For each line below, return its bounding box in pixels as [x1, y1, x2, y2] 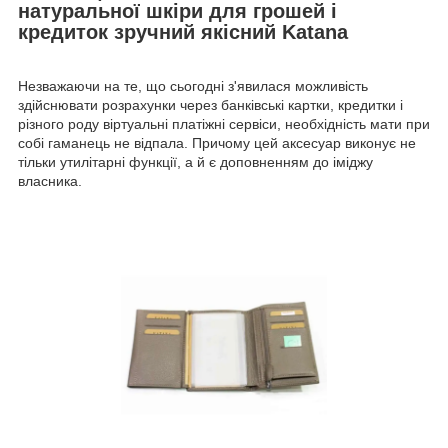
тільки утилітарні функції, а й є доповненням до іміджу [18, 154, 373, 171]
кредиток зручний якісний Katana [18, 20, 348, 43]
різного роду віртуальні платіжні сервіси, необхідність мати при [18, 116, 430, 133]
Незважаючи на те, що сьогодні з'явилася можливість [18, 78, 368, 95]
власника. [18, 173, 86, 190]
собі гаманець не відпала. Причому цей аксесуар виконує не [18, 135, 416, 152]
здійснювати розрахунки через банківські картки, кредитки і [18, 97, 403, 114]
